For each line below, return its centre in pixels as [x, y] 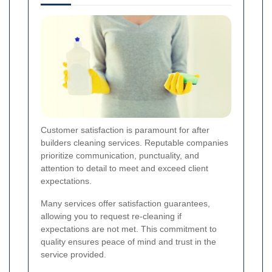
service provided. [73, 255]
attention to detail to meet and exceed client [124, 168]
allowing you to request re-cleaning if [111, 216]
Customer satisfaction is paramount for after [125, 130]
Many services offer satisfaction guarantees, [125, 204]
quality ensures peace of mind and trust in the [128, 242]
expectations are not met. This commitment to [129, 229]
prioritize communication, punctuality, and [120, 156]
